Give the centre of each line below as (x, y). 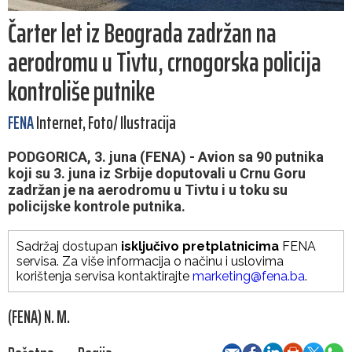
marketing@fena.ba (249, 277)
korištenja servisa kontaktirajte (104, 277)
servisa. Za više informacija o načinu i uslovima (150, 262)
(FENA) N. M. (39, 317)
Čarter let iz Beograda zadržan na (142, 33)
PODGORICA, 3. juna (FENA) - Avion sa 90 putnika (166, 157)
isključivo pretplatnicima (200, 247)
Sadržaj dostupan (69, 247)
